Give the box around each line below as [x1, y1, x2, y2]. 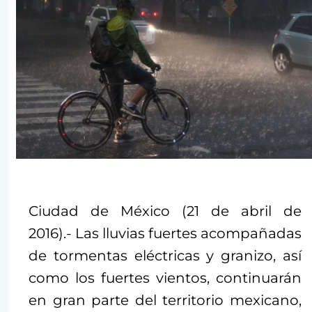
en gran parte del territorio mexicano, [29, 292, 302, 309]
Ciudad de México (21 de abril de [29, 203, 302, 220]
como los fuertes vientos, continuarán [29, 270, 302, 287]
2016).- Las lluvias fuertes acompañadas [29, 225, 302, 242]
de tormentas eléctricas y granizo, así [29, 247, 302, 265]
